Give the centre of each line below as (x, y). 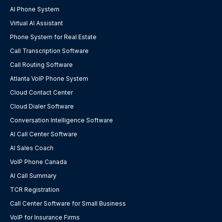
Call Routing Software (41, 65)
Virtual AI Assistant (36, 23)
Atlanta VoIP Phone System (49, 79)
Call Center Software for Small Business (68, 204)
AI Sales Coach (32, 148)
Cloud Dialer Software (42, 107)
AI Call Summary (33, 176)
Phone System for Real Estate (53, 37)
